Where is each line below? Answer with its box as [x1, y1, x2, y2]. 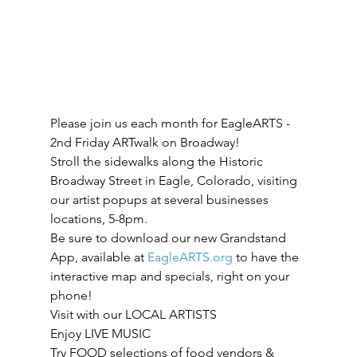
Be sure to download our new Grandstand [49, 230, 289, 245]
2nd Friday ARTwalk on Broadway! [49, 135, 243, 150]
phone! [49, 288, 92, 303]
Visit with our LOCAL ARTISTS [49, 307, 217, 322]
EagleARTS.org [147, 249, 233, 265]
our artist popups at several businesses [49, 192, 272, 207]
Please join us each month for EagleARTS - [49, 116, 293, 131]
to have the [232, 249, 302, 265]
